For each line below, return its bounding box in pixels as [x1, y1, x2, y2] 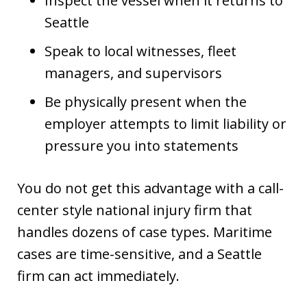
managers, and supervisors [45, 63, 222, 82]
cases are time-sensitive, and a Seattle [17, 244, 262, 263]
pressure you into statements [45, 136, 238, 155]
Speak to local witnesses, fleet [45, 41, 236, 60]
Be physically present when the [45, 92, 247, 111]
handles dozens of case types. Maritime [17, 222, 272, 241]
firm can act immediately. [17, 266, 180, 285]
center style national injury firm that [17, 200, 252, 219]
